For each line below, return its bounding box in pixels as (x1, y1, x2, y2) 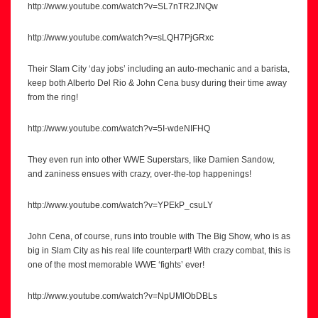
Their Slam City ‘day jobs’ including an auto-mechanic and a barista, (28, 63, 290, 74)
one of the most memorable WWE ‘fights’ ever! (28, 259, 204, 270)
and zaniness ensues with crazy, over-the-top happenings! (28, 168, 251, 179)
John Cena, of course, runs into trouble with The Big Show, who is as (28, 231, 290, 241)
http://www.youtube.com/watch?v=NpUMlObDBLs (28, 290, 217, 301)
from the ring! (28, 92, 78, 102)
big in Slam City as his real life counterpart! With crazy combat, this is (28, 245, 290, 256)
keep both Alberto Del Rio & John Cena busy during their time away (28, 77, 287, 88)
